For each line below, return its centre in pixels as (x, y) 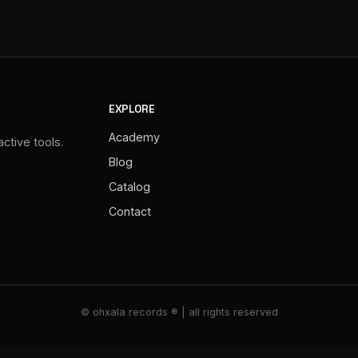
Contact (129, 212)
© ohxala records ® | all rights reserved (179, 312)
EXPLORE (131, 109)
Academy (134, 137)
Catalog (129, 187)
